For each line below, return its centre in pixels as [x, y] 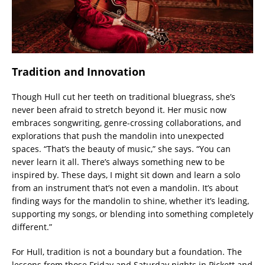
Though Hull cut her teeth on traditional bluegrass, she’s [124, 96]
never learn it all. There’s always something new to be [118, 161]
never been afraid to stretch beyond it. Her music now [119, 109]
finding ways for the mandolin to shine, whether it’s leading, [130, 201]
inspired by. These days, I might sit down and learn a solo [126, 174]
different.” [32, 227]
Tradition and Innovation [79, 71]
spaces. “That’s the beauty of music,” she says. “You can [121, 148]
